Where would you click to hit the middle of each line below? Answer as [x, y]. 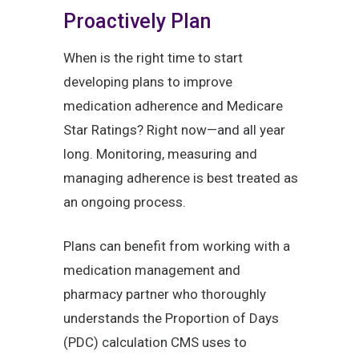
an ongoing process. [125, 202]
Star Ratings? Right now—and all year [174, 130]
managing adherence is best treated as [181, 178]
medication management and [152, 270]
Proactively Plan [137, 22]
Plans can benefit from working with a [177, 246]
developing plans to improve [148, 82]
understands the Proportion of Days [171, 319]
